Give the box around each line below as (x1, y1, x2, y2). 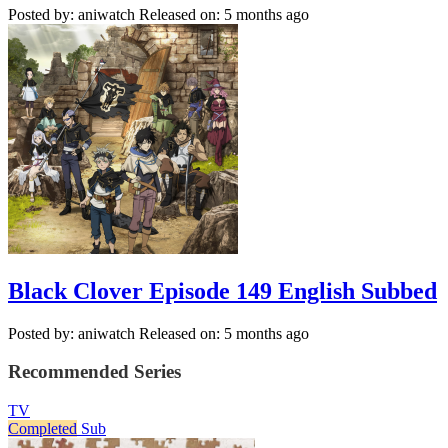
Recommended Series (8, 361, 181, 383)
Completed (8, 420, 77, 438)
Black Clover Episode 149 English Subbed (8, 277, 437, 304)
